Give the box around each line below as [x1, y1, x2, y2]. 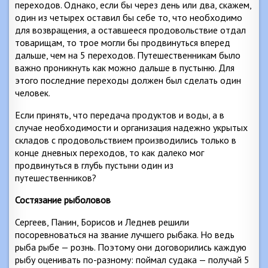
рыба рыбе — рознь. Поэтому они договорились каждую [15, 241, 246, 253]
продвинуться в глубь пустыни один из [15, 159, 173, 171]
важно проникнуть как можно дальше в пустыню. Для [15, 62, 234, 74]
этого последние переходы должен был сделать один [15, 74, 241, 86]
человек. [15, 87, 50, 99]
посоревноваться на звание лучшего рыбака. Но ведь [15, 229, 234, 240]
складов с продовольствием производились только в [15, 134, 236, 146]
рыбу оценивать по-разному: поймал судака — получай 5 [15, 254, 249, 266]
